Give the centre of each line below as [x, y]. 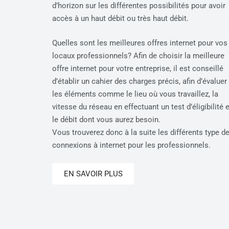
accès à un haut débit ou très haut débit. [120, 19]
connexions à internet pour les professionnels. [131, 145]
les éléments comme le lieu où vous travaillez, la [135, 94]
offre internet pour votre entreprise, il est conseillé [138, 68]
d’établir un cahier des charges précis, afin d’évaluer [140, 81]
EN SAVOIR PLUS [93, 174]
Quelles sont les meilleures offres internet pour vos [140, 43]
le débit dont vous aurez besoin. [106, 119]
